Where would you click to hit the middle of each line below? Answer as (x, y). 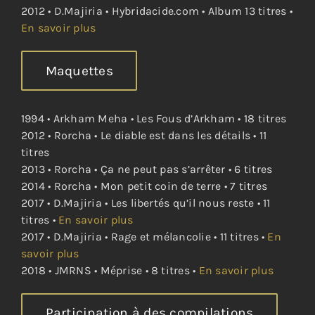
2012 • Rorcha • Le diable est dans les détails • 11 (144, 135)
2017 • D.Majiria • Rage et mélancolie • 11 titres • (144, 236)
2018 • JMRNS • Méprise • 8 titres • (110, 270)
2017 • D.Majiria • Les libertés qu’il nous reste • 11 (146, 202)
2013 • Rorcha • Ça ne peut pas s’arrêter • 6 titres (147, 169)
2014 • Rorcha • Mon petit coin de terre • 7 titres (144, 186)
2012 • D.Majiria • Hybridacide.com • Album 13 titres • (156, 11)
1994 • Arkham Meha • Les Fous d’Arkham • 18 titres (153, 118)
